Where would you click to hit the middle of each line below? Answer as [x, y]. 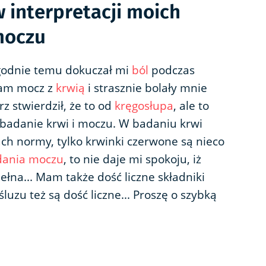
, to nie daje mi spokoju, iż [132, 159]
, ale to [191, 106]
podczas [172, 70]
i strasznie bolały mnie [146, 88]
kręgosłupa [144, 106]
